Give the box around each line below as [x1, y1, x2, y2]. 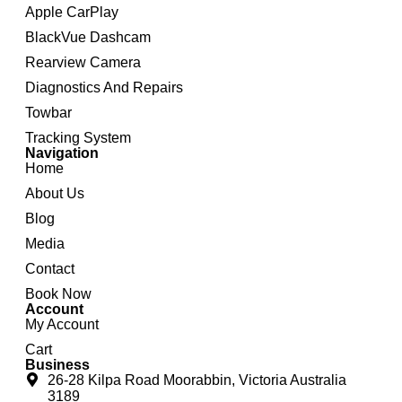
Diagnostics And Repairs [25, 80, 183, 96]
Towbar [25, 105, 72, 121]
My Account [25, 317, 99, 333]
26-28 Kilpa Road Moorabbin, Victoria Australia [48, 372, 346, 389]
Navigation [25, 145, 99, 162]
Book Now [25, 286, 92, 302]
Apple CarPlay [25, 4, 118, 21]
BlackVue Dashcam [25, 30, 151, 46]
